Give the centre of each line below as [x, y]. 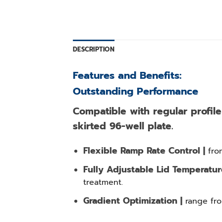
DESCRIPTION [94, 49]
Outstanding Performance [136, 91]
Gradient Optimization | [133, 200]
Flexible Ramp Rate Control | [144, 151]
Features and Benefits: [127, 75]
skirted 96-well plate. [123, 126]
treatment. [103, 182]
